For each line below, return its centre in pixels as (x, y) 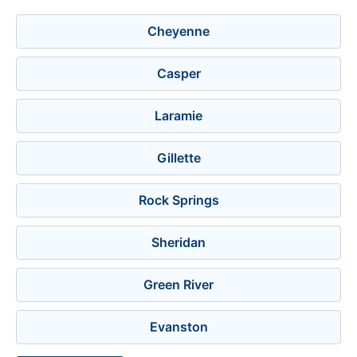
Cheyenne (178, 31)
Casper (178, 73)
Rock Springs (178, 200)
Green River (178, 284)
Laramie (178, 116)
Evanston (178, 327)
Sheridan (178, 242)
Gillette (178, 158)
